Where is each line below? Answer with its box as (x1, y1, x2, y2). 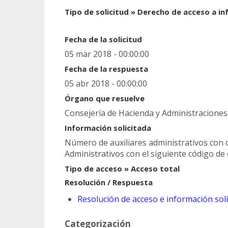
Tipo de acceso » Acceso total (65, 163, 180, 174)
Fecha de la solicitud (65, 34, 142, 45)
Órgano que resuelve (65, 93, 145, 104)
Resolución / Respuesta (65, 177, 153, 188)
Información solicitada (65, 123, 151, 133)
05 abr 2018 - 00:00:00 (65, 78, 147, 90)
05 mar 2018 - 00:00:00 (65, 48, 149, 60)
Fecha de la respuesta (65, 64, 148, 74)
